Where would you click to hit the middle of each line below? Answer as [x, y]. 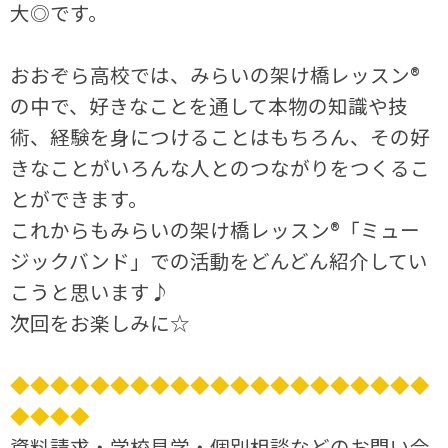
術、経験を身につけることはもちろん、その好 [220, 136]
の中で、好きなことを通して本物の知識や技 [209, 105]
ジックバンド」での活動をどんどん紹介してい [219, 260]
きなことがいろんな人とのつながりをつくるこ [220, 167]
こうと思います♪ [90, 291]
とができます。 [79, 198]
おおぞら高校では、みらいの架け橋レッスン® [215, 74]
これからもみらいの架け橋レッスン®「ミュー [215, 229]
